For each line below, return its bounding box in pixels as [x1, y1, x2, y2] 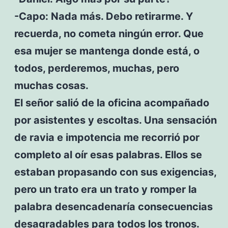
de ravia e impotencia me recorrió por [14, 131, 199, 144]
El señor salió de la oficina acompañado [14, 96, 209, 109]
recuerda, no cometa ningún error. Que [14, 27, 204, 40]
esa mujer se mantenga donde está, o [14, 44, 199, 57]
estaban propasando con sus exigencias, [14, 165, 216, 178]
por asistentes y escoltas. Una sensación [14, 113, 217, 126]
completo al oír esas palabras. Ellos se [14, 148, 202, 161]
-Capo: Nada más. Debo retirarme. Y [14, 10, 193, 22]
